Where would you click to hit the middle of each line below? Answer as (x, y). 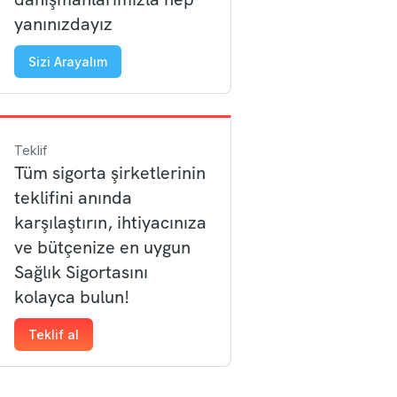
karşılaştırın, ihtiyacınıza (110, 222)
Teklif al (54, 335)
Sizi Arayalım (68, 62)
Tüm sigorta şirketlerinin (110, 173)
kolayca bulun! (72, 297)
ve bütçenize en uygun (102, 247)
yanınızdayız (63, 24)
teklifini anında (73, 198)
